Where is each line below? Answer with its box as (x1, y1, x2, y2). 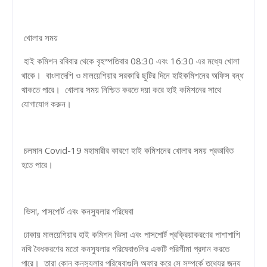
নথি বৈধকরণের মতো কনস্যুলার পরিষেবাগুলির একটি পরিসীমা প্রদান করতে (21, 242, 229, 254)
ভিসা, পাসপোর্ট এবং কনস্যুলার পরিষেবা (21, 204, 133, 217)
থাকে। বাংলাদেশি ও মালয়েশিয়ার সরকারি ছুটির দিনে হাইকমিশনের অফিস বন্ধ (21, 69, 244, 81)
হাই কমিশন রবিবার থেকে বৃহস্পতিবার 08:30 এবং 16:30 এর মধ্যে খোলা (21, 54, 240, 67)
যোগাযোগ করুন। (21, 97, 72, 110)
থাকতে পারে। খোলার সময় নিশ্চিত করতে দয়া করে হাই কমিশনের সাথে (21, 83, 221, 95)
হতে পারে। (21, 158, 53, 170)
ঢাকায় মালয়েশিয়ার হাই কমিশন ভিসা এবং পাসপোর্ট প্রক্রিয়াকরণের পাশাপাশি (21, 228, 240, 240)
